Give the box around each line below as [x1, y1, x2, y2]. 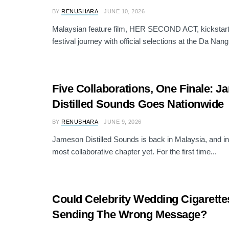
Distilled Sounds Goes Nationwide [52, 97, 224, 110]
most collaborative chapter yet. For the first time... [52, 147, 217, 156]
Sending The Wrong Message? [52, 208, 207, 221]
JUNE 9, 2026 [104, 118, 142, 125]
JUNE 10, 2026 [104, 8, 145, 14]
